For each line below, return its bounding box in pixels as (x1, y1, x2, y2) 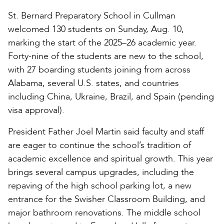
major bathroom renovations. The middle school (8, 206, 200, 219)
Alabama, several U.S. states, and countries (8, 76, 179, 89)
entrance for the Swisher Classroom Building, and (8, 192, 205, 205)
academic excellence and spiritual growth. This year (8, 152, 213, 165)
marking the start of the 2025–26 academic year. (8, 36, 196, 49)
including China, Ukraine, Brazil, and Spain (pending (8, 90, 214, 103)
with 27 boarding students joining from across (8, 63, 190, 76)
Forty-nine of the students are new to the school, (8, 49, 203, 62)
